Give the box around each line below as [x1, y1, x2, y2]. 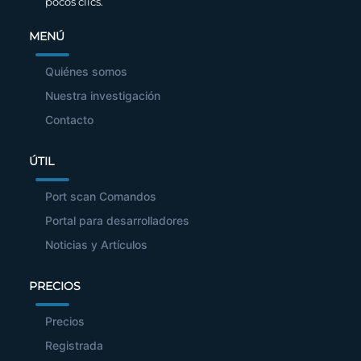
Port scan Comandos [45, 189, 156, 204]
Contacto [45, 113, 93, 127]
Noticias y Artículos [45, 238, 147, 252]
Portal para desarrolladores [45, 214, 189, 228]
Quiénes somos [45, 64, 127, 79]
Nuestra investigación [45, 89, 160, 103]
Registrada [45, 338, 103, 353]
